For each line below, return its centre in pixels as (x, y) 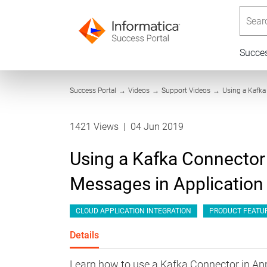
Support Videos (186, 91)
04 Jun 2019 (157, 127)
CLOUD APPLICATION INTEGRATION (133, 211)
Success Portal (93, 91)
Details (84, 235)
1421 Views (95, 127)
